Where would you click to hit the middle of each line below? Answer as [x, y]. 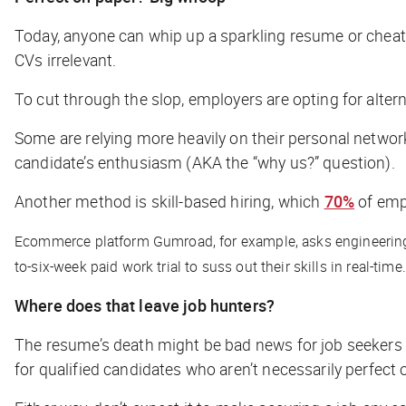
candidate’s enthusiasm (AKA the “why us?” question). [205, 162]
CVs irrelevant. [73, 59]
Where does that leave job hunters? [145, 305]
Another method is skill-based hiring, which [169, 201]
